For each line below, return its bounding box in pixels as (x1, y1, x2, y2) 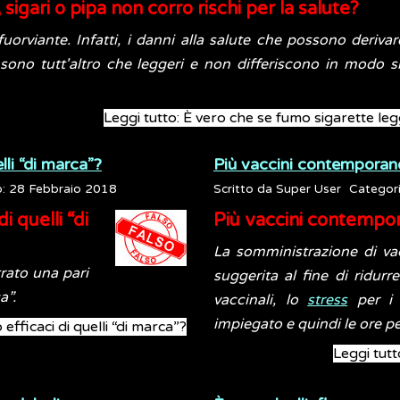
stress (307, 291, 348, 309)
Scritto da (213, 182, 276, 196)
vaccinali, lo (213, 291, 308, 309)
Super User (276, 182, 341, 196)
